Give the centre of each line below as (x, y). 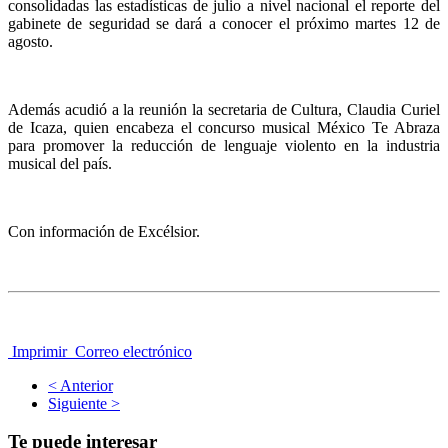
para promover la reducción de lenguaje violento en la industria (224, 145)
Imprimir (39, 351)
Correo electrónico (131, 351)
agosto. (30, 41)
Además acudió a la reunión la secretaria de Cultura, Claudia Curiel (224, 109)
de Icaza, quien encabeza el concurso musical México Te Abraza (224, 127)
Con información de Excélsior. (104, 231)
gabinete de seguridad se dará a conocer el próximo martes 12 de (224, 23)
